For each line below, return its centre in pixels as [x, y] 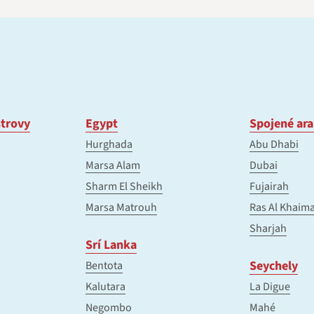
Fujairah [269, 187]
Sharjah [268, 229]
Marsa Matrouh [121, 208]
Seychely [274, 266]
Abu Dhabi [274, 145]
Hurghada [109, 145]
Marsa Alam [113, 166]
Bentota [104, 266]
